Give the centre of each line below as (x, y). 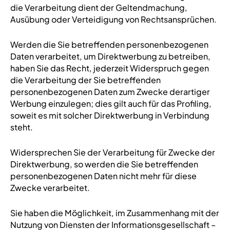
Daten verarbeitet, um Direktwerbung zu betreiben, (110, 56)
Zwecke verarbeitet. (50, 188)
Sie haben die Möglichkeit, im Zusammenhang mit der (114, 213)
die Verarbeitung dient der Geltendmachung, (99, 7)
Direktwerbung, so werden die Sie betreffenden (104, 164)
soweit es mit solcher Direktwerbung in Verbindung (110, 115)
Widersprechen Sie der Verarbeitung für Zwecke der (112, 152)
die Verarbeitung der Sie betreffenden (85, 80)
